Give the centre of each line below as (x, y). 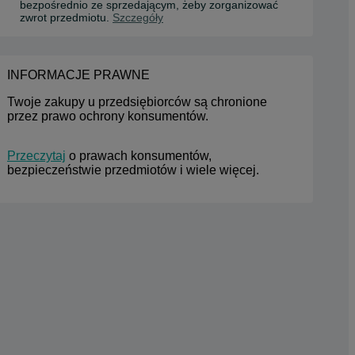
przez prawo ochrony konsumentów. (108, 116)
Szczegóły (138, 17)
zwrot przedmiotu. (66, 17)
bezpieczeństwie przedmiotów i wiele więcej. (133, 170)
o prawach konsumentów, (139, 156)
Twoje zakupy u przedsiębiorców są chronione (137, 102)
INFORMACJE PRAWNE (78, 75)
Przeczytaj (36, 156)
